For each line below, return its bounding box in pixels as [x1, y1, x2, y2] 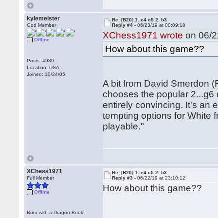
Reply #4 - [112, 22, 138, 28]
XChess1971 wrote [103, 30, 183, 40]
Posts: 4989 [27, 58, 54, 63]
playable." [103, 121, 159, 131]
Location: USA [27, 65, 60, 70]
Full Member [27, 175, 54, 181]
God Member [27, 22, 56, 28]
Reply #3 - [112, 175, 138, 181]
